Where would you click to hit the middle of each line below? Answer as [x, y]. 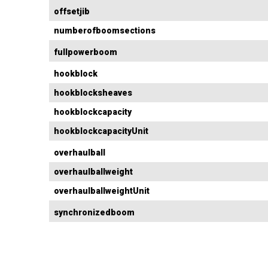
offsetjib [72, 12]
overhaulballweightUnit [102, 191]
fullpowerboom [86, 52]
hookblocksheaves [93, 93]
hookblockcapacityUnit [101, 131]
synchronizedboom [94, 213]
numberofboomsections [105, 31]
